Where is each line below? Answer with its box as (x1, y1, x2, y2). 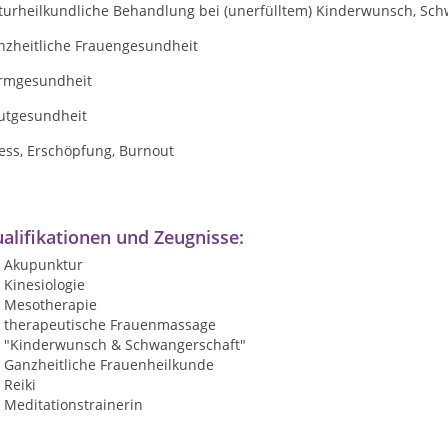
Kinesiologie (4, 275, 85, 294)
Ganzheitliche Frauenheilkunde (4, 355, 214, 374)
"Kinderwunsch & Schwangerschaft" (4, 335, 246, 354)
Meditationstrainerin (4, 395, 143, 414)
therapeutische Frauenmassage (4, 315, 216, 334)
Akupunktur (4, 255, 83, 274)
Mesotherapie (4, 295, 97, 314)
